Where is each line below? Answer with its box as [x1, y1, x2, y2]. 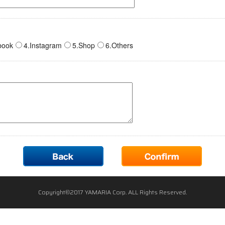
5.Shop [72, 40, 95, 50]
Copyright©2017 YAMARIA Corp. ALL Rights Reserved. [38, 187, 187, 197]
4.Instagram [23, 40, 62, 50]
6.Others [105, 40, 133, 50]
